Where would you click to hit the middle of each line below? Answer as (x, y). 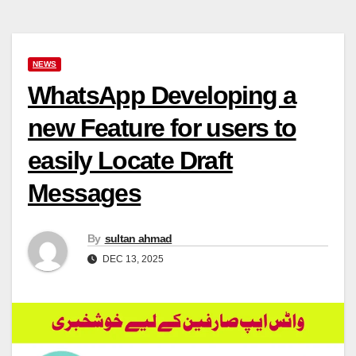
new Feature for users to (162, 128)
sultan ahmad (138, 239)
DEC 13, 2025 (132, 259)
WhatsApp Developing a (162, 95)
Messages (85, 193)
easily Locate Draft (130, 160)
